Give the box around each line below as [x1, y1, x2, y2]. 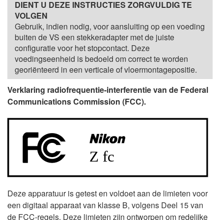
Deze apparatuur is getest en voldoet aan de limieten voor [7, 188, 208, 199]
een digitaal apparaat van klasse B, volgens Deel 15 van [7, 199, 203, 211]
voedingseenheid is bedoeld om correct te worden [15, 53, 188, 64]
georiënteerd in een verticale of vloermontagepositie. [15, 64, 197, 75]
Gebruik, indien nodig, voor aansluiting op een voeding [15, 21, 205, 32]
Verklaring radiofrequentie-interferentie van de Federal [7, 84, 208, 95]
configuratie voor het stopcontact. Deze [15, 42, 150, 54]
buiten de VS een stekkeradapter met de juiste [15, 31, 174, 43]
